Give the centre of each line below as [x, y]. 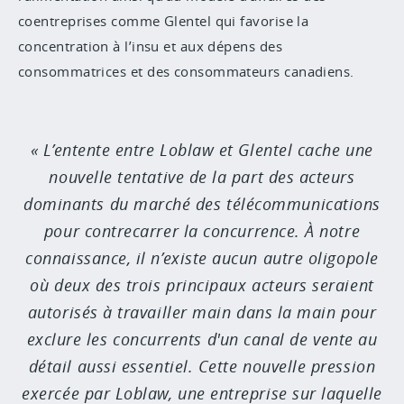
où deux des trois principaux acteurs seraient [202, 285]
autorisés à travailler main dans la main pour [202, 312]
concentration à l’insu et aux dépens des [150, 46]
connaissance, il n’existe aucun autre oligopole [202, 258]
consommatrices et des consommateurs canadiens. [186, 71]
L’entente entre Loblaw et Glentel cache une [208, 150]
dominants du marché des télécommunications [202, 204]
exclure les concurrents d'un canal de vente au [202, 339]
